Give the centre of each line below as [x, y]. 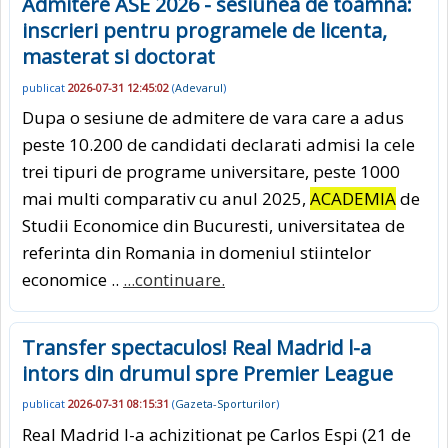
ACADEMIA [353, 198]
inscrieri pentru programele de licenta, [204, 31]
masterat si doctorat [118, 57]
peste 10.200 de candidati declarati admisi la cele [218, 144]
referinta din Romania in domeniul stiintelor [196, 252]
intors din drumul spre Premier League [207, 373]
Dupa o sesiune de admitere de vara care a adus [213, 117]
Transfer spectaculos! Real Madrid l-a [196, 347]
